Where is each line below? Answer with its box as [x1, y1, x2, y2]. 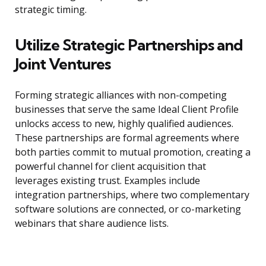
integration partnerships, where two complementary [15, 188, 249, 202]
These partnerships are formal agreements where [15, 131, 239, 145]
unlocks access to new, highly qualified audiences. [15, 117, 233, 131]
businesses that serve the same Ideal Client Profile [15, 103, 239, 116]
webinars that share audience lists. [15, 217, 169, 230]
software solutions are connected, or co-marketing [15, 202, 241, 216]
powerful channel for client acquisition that [15, 160, 206, 173]
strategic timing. [15, 3, 87, 17]
